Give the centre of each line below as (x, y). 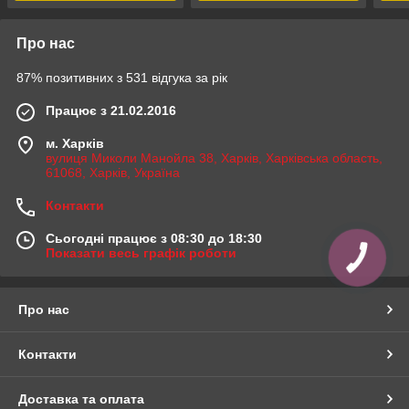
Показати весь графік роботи (141, 252)
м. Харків (75, 143)
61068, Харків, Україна (113, 172)
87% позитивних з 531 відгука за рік (122, 77)
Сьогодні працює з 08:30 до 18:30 (154, 238)
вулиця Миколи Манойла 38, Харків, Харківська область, (214, 157)
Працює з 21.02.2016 (111, 110)
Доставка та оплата (81, 399)
